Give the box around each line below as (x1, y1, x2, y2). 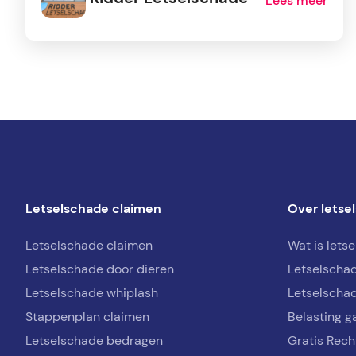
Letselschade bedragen (25, 333, 163, 349)
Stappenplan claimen (25, 309, 149, 325)
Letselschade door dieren (25, 261, 174, 277)
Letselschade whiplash (25, 285, 158, 301)
